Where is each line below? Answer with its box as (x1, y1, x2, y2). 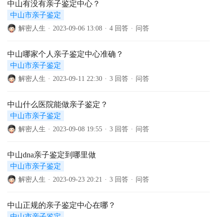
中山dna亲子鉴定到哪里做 (7, 151, 96, 159)
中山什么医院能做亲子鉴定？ (7, 100, 108, 108)
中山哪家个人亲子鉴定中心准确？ (7, 50, 124, 58)
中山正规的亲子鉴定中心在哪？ (7, 201, 116, 209)
